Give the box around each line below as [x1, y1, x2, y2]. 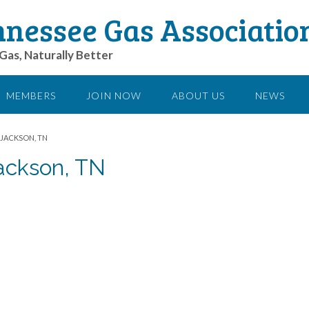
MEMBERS [6, 90, 56, 101]
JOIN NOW [86, 90, 141, 101]
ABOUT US [172, 90, 225, 101]
